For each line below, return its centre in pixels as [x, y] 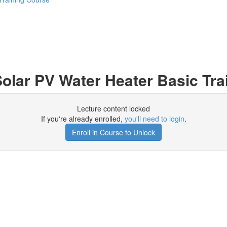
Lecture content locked [113, 108]
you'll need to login [154, 119]
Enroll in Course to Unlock [113, 132]
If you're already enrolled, [83, 119]
